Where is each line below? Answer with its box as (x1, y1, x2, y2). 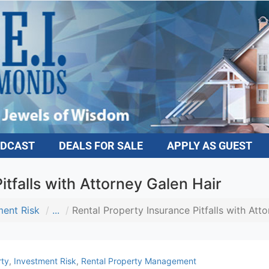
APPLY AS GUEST (162, 139, 248, 152)
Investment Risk (9, 255, 72, 266)
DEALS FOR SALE (54, 139, 139, 152)
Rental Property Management (76, 255, 192, 266)
